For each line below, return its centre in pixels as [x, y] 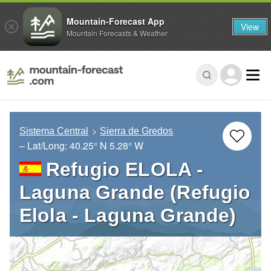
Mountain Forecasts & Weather [117, 33]
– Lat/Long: [44, 146]
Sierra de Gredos [137, 131]
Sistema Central [54, 131]
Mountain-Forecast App [116, 21]
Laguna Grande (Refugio [135, 193]
